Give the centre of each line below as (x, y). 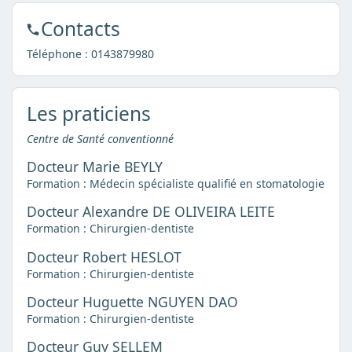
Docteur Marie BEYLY (94, 166)
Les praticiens (88, 113)
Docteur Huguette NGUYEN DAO (132, 302)
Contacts (80, 28)
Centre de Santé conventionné (100, 138)
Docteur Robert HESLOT (104, 257)
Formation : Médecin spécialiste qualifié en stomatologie (175, 183)
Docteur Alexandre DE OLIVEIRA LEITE (150, 212)
